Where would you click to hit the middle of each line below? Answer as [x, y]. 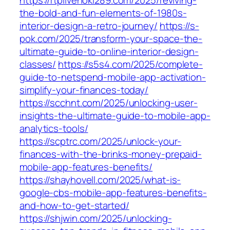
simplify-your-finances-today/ [84, 90]
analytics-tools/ [54, 129]
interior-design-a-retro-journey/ [89, 26]
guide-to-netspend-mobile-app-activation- [113, 77]
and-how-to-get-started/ [74, 206]
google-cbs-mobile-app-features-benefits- [113, 193]
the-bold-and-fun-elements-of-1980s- [103, 13]
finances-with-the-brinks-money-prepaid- [111, 154]
